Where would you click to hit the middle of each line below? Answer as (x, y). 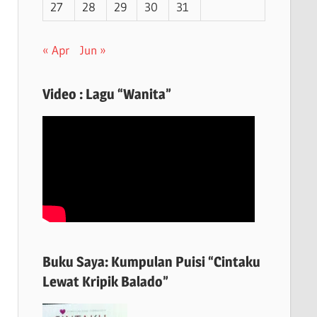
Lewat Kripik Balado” (105, 281)
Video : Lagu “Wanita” (106, 94)
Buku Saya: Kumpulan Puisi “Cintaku (151, 261)
